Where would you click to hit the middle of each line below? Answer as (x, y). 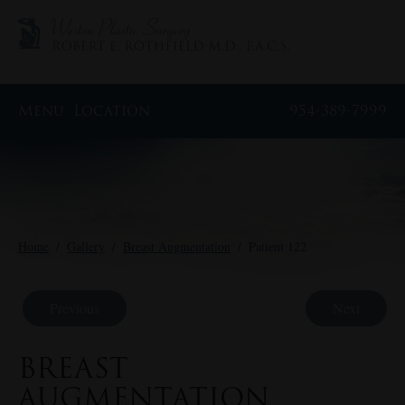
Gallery (86, 247)
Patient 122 (278, 247)
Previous (75, 308)
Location (112, 111)
